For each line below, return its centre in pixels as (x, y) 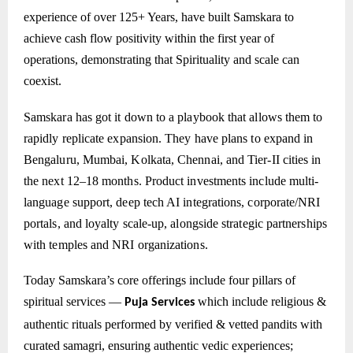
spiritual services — (74, 302)
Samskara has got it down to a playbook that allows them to (173, 117)
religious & (299, 302)
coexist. (43, 80)
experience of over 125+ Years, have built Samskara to (159, 17)
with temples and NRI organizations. (116, 244)
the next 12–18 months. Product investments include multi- (171, 180)
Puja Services (160, 303)
